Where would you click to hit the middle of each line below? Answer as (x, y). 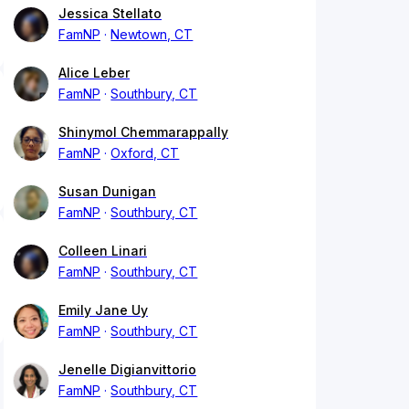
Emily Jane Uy (103, 310)
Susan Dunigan (107, 192)
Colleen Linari (103, 251)
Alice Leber (94, 73)
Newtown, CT (152, 35)
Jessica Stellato (110, 14)
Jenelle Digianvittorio (127, 370)
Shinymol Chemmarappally (143, 132)
